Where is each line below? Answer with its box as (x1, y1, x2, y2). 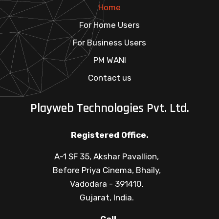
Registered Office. (70, 130, 149, 140)
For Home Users (79, 20, 140, 30)
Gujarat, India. (79, 193, 134, 203)
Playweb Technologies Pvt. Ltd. (30, 100, 189, 117)
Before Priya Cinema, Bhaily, (52, 165, 161, 175)
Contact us (88, 73, 131, 83)
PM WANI (93, 55, 126, 66)
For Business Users (73, 38, 146, 48)
